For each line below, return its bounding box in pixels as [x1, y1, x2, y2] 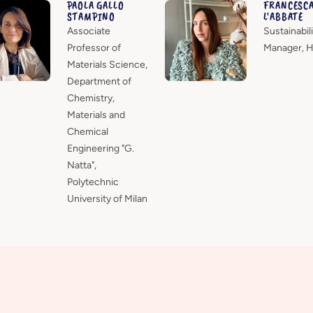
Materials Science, [66, 58, 147, 71]
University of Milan [66, 192, 147, 205]
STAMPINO [66, 9, 115, 24]
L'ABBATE [263, 9, 303, 24]
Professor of [66, 41, 121, 54]
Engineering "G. [66, 142, 134, 154]
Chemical [66, 125, 108, 138]
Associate [66, 24, 110, 37]
